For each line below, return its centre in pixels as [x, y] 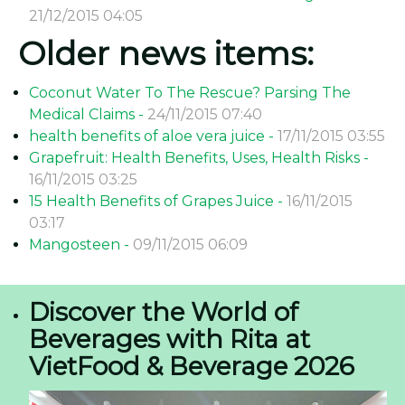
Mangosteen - [81, 245]
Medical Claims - [88, 114]
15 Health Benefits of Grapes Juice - [158, 201]
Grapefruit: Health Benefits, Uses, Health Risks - [199, 158]
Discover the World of [164, 312]
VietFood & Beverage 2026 [192, 366]
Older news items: [166, 53]
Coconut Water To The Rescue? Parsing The [190, 93]
